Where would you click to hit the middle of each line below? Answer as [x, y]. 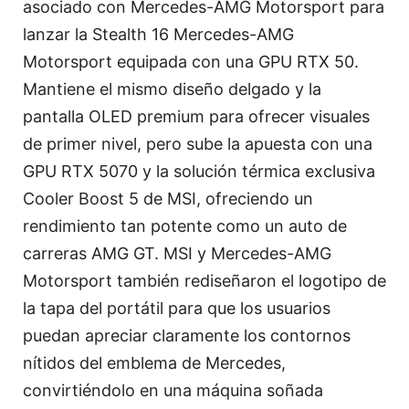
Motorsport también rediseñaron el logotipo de [204, 280]
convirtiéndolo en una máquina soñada [173, 390]
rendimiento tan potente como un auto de [185, 225]
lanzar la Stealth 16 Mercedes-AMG [158, 34]
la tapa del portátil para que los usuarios [177, 308]
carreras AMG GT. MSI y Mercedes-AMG [177, 253]
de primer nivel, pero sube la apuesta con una [198, 143]
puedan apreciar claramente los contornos [187, 335]
